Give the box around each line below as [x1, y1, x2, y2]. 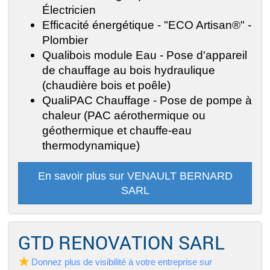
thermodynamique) [42, 139, 140, 152]
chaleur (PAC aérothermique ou [42, 108, 206, 122]
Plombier [42, 33, 88, 47]
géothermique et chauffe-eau [42, 124, 192, 137]
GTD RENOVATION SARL [18, 230, 225, 255]
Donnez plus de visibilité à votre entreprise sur [31, 257, 212, 268]
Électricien [42, 3, 96, 17]
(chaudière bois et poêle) [42, 78, 171, 92]
